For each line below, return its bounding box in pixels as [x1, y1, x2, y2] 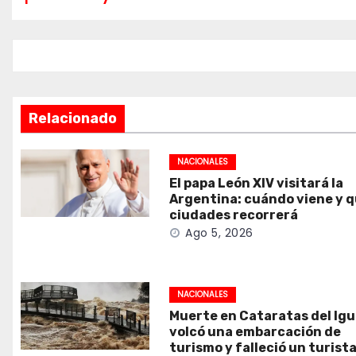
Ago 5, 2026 [185, 225, 253, 241]
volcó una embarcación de [169, 324, 342, 339]
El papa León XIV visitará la [169, 176, 344, 191]
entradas [24, 26, 134, 56]
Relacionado [29, 110, 117, 127]
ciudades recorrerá [169, 207, 299, 222]
